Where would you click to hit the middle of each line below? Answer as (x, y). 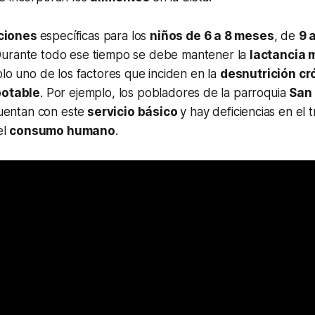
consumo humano (62, 131)
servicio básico (133, 112)
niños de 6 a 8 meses (212, 36)
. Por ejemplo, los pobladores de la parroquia (165, 93)
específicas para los (95, 36)
